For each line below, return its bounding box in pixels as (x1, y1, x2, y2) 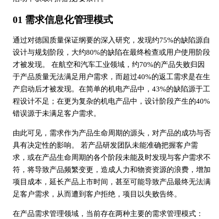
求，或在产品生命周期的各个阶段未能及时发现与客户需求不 (12, 153, 211, 161)
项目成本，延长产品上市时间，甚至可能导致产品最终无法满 (12, 178, 211, 186)
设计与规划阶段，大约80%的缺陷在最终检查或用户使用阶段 (12, 48, 210, 56)
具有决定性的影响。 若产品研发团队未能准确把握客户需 (12, 141, 198, 149)
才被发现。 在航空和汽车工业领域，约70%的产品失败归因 (12, 61, 205, 68)
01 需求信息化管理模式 (12, 14, 113, 25)
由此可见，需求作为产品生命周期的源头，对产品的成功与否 (12, 129, 211, 137)
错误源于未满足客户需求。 (12, 109, 101, 117)
